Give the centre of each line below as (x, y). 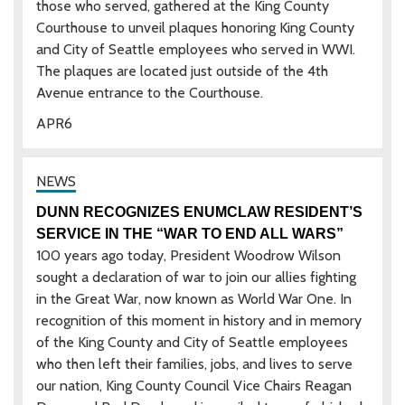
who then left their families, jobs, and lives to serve (194, 363)
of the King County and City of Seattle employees (192, 342)
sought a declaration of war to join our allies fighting (196, 277)
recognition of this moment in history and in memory (199, 320)
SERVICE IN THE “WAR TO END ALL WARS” (190, 233)
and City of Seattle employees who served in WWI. (196, 49)
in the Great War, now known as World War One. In (194, 298)
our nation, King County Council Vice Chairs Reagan (194, 385)
